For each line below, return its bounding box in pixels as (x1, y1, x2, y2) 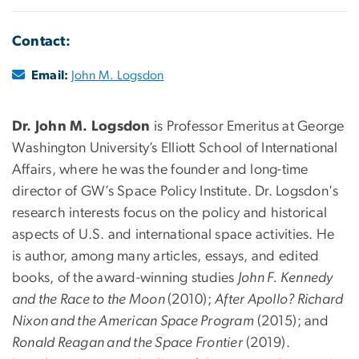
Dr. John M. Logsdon (12, 119, 151, 135)
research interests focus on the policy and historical (12, 206, 328, 221)
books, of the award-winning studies (12, 271, 238, 286)
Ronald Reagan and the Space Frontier (12, 336, 243, 351)
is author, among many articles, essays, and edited (12, 249, 320, 264)
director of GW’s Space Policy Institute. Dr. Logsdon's (12, 184, 339, 200)
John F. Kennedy (238, 271, 333, 286)
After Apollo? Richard (215, 292, 344, 308)
